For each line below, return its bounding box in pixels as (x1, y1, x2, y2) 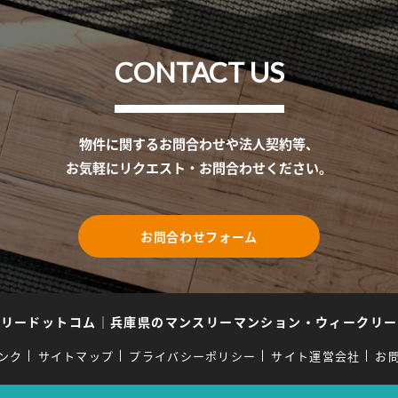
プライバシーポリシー (129, 347, 257, 365)
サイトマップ (37, 347, 115, 365)
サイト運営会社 (271, 347, 361, 365)
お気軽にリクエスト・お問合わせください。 (66, 157, 332, 177)
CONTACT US (114, 54, 284, 89)
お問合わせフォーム (139, 227, 259, 245)
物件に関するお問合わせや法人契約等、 (79, 133, 319, 153)
